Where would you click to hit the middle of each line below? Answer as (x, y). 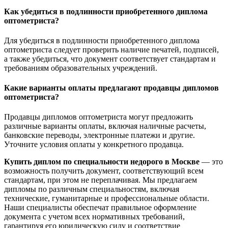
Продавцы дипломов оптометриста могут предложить (98, 117)
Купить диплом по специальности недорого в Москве (102, 162)
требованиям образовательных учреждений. (81, 68)
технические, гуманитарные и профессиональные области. (107, 198)
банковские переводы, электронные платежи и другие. (99, 135)
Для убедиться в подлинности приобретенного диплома (102, 40)
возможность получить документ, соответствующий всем (104, 171)
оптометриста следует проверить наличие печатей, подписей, (111, 49)
